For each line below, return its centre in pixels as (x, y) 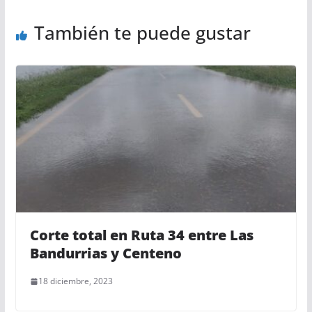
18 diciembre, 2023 (75, 281)
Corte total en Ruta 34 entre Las (141, 235)
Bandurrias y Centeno (106, 253)
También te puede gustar (142, 32)
